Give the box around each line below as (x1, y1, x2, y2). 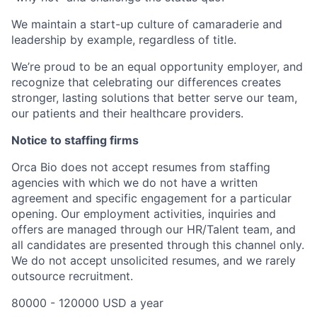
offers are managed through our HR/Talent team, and (11, 222, 296, 237)
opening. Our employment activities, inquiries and (11, 207, 276, 221)
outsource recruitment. (11, 269, 133, 284)
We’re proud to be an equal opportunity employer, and (11, 59, 303, 74)
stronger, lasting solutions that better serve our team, (11, 91, 297, 105)
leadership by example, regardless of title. (11, 33, 236, 47)
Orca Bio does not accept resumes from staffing (11, 160, 270, 175)
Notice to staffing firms (11, 133, 139, 148)
